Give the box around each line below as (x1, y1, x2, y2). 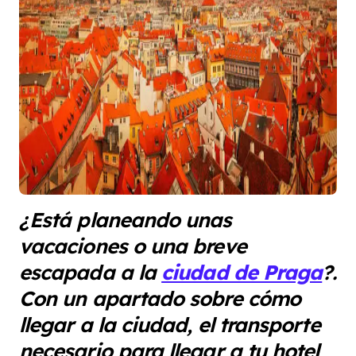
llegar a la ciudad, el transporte (19, 311, 320, 338)
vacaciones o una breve (19, 233, 246, 259)
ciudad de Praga (161, 259, 323, 285)
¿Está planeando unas (19, 207, 232, 233)
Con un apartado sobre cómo (19, 285, 301, 311)
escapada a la (19, 259, 162, 285)
